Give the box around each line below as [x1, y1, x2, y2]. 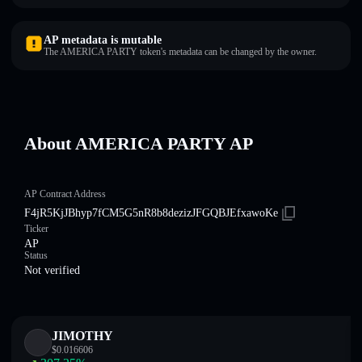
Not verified [24, 264, 80, 276]
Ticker [24, 223, 48, 234]
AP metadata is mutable [44, 34, 162, 46]
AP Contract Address [24, 188, 106, 200]
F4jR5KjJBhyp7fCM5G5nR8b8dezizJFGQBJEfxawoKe [24, 207, 278, 219]
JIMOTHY [52, 329, 113, 343]
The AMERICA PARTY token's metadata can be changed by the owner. [44, 46, 317, 57]
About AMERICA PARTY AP [24, 133, 253, 154]
